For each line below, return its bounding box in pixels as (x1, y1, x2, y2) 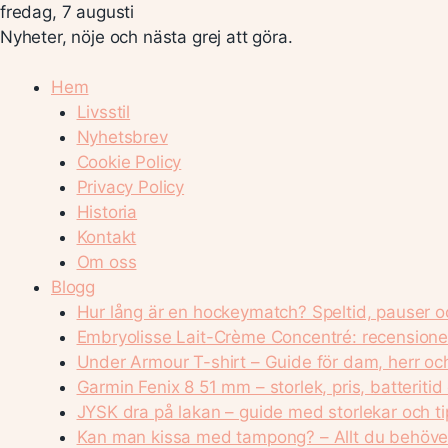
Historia (76, 202, 138, 222)
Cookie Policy (76, 152, 182, 172)
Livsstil (76, 102, 131, 122)
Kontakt (76, 227, 137, 247)
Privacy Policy (76, 177, 185, 197)
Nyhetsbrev (76, 127, 168, 147)
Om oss (76, 252, 137, 272)
